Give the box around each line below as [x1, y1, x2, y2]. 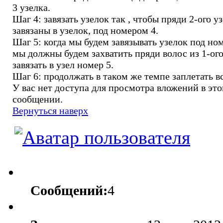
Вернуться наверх [12, 105, 88, 116]
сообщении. [12, 93, 63, 105]
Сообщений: [30, 182, 108, 198]
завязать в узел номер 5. [12, 59, 113, 70]
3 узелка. [12, 1, 50, 13]
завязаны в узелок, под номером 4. [12, 24, 158, 36]
